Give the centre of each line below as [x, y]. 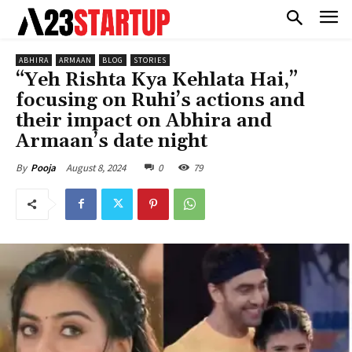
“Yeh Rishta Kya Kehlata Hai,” [157, 80]
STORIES [150, 60]
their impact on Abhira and [144, 121]
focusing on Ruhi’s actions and [160, 100]
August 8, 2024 [96, 167]
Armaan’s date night [112, 141]
